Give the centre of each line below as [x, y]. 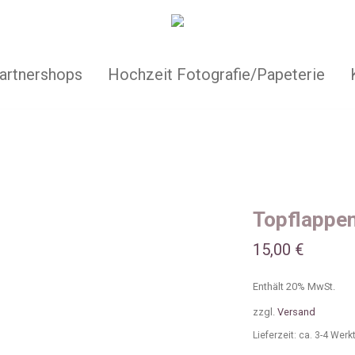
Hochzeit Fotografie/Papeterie [216, 74]
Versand [296, 312]
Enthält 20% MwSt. [294, 286]
